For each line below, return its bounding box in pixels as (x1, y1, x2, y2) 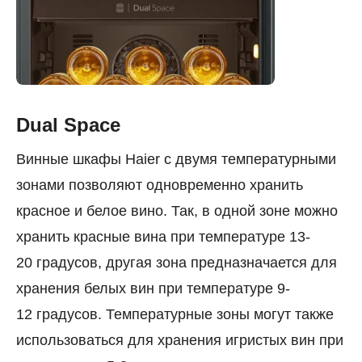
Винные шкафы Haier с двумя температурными (16, 151, 336, 168)
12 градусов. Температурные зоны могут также (16, 306, 334, 323)
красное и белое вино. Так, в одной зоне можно (16, 203, 338, 220)
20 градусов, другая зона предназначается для (16, 255, 337, 271)
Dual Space (16, 114, 120, 137)
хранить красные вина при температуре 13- (16, 229, 310, 246)
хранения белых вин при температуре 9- (16, 280, 290, 297)
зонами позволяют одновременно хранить (16, 177, 303, 194)
